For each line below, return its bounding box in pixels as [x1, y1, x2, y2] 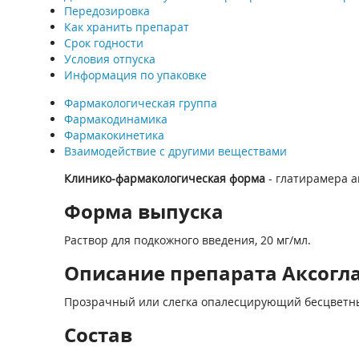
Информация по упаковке [63, 67, 207, 83]
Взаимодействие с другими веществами [63, 143, 287, 159]
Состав [63, 321, 132, 348]
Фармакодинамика [63, 111, 167, 127]
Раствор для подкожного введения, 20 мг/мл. [63, 232, 311, 248]
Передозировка [63, 3, 150, 18]
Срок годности [63, 35, 143, 50]
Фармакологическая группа [63, 95, 217, 111]
